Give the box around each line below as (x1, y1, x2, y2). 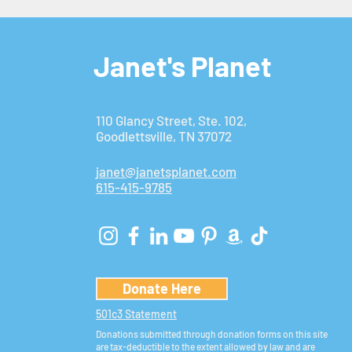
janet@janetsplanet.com (95, 163, 236, 180)
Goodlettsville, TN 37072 (95, 128, 232, 145)
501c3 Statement (95, 307, 177, 321)
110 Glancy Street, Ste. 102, (95, 112, 247, 129)
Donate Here (122, 280, 201, 298)
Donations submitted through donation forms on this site (95, 328, 328, 340)
